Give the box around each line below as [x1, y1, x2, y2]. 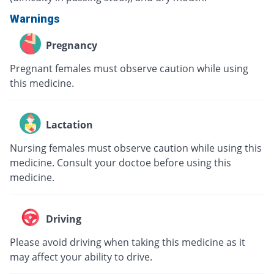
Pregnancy [46, 39, 97, 53]
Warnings [10, 12, 60, 25]
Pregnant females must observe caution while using [10, 61, 248, 75]
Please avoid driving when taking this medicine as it [10, 235, 245, 249]
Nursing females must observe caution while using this [10, 141, 262, 155]
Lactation [46, 118, 93, 132]
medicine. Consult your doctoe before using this [10, 155, 231, 169]
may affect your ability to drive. [10, 250, 152, 264]
